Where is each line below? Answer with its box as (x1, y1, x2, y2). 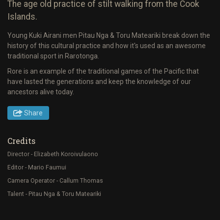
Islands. (7, 11, 37, 22)
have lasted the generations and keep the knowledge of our (7, 78, 191, 86)
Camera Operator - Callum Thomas (7, 177, 105, 184)
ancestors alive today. (7, 88, 76, 96)
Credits (7, 135, 35, 146)
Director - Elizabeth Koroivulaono (7, 150, 100, 158)
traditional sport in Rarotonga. (7, 52, 99, 60)
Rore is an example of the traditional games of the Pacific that (7, 67, 199, 76)
